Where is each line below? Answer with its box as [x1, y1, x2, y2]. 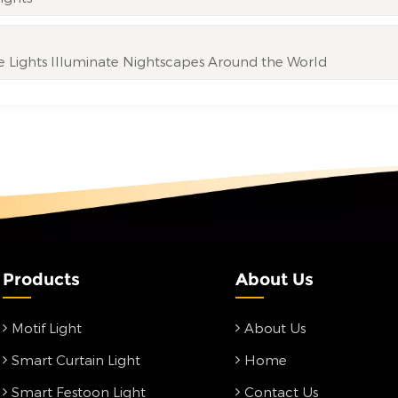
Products [3, 269, 81, 291]
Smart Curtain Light [11, 351, 140, 368]
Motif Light [11, 319, 82, 336]
